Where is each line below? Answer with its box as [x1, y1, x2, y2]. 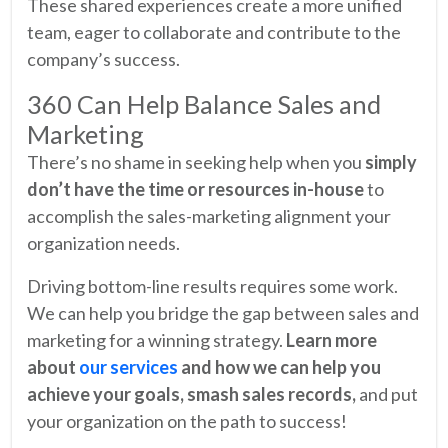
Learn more [286, 328, 377, 351]
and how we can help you [178, 355, 381, 378]
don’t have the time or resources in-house [27, 177, 364, 200]
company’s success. [27, 47, 180, 70]
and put [356, 382, 418, 405]
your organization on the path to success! [27, 409, 347, 432]
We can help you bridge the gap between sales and [27, 301, 419, 324]
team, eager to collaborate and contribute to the [27, 20, 401, 43]
